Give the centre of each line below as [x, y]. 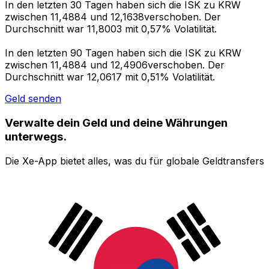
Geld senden [33, 99]
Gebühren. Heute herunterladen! [80, 209]
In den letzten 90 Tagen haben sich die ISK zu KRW [123, 53]
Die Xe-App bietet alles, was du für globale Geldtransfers [134, 161]
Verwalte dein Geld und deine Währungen [116, 122]
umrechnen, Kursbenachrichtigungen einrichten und [124, 185]
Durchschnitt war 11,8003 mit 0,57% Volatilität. [111, 29]
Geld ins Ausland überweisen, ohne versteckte [111, 197]
